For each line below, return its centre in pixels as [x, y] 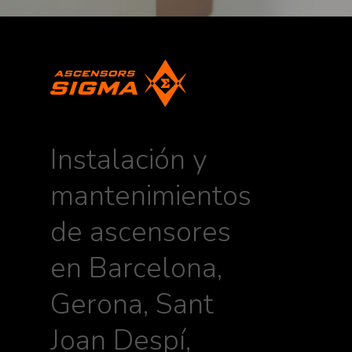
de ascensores [141, 233]
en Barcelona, [136, 269]
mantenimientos [151, 196]
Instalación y [129, 160]
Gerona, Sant [132, 305]
